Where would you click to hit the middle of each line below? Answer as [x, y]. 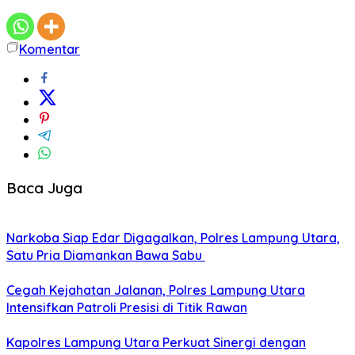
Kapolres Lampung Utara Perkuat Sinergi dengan [156, 343]
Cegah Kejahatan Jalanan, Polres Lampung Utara [156, 290]
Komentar [50, 49]
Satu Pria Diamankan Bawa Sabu [106, 256]
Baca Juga [44, 187]
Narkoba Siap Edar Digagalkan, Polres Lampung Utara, [173, 238]
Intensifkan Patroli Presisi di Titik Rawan [127, 308]
